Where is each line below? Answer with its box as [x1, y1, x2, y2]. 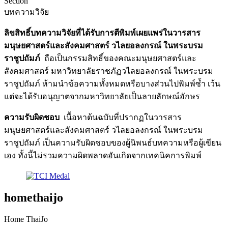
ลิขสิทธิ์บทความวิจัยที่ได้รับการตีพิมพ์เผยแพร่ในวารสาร [4, 28, 201, 38]
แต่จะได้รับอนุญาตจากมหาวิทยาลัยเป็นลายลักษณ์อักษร [4, 92, 200, 101]
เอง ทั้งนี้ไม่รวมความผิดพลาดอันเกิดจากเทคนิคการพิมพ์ [4, 151, 202, 160]
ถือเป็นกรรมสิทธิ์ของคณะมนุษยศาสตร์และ [40, 54, 196, 63]
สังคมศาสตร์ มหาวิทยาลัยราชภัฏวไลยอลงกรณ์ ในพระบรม [4, 67, 213, 76]
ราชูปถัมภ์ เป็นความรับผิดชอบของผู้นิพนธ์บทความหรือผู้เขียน [4, 138, 221, 148]
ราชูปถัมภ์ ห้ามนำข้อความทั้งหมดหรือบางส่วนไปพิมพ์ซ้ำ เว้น [4, 79, 220, 89]
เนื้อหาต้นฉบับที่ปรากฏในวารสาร [60, 113, 182, 122]
